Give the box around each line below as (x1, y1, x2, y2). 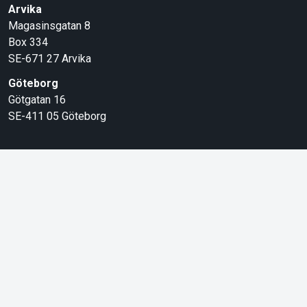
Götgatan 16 (8, 93, 66, 107)
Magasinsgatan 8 (8, 19, 90, 33)
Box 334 (8, 36, 48, 49)
